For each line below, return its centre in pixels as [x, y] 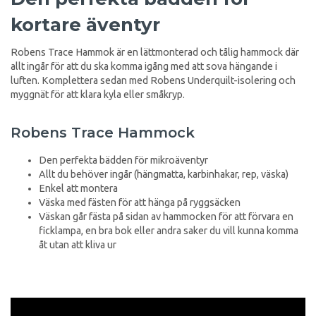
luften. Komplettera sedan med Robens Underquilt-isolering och [153, 80]
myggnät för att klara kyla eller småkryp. [98, 94]
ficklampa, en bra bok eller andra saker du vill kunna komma [169, 231]
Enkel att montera [78, 189]
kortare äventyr [85, 24]
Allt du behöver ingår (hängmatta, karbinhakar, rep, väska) [164, 175]
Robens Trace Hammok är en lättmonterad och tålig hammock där [155, 52]
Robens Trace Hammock [103, 132]
